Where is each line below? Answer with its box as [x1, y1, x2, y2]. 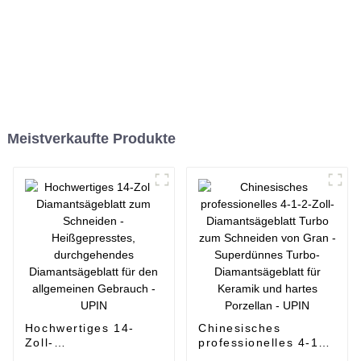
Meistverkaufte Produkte [6, 130, 176, 147]
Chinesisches [197, 321, 281, 334]
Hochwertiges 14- [24, 321, 135, 334]
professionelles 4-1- [197, 335, 324, 349]
